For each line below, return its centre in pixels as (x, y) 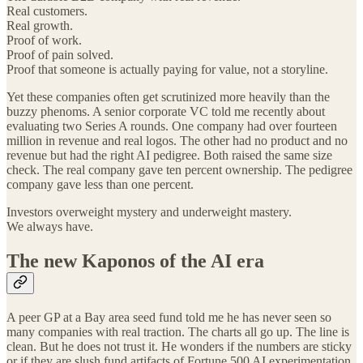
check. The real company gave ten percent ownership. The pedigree (179, 170)
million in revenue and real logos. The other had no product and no (177, 141)
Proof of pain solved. (60, 55)
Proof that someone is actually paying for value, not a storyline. (167, 70)
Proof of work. (44, 41)
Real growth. (40, 26)
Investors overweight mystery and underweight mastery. (149, 212)
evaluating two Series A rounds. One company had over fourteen (172, 126)
